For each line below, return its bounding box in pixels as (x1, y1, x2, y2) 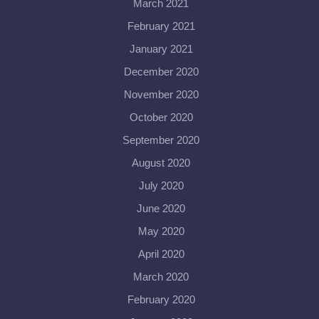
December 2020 (123, 66, 199, 78)
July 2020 (138, 179, 184, 192)
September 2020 (122, 134, 199, 146)
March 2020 (133, 271, 189, 283)
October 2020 (129, 111, 193, 123)
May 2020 (137, 225, 184, 237)
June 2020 (137, 202, 185, 214)
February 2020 (127, 293, 195, 305)
